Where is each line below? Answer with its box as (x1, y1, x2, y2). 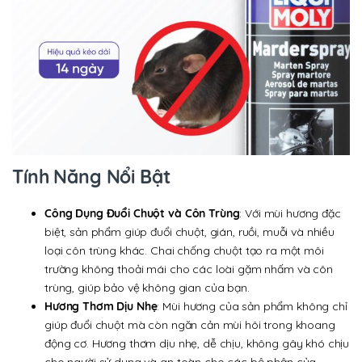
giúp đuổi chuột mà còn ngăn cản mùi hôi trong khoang (44, 318, 335, 333)
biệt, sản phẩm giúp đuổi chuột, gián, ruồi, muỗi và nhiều (44, 225, 335, 240)
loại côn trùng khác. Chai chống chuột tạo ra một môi (44, 243, 324, 259)
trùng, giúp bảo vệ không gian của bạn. (44, 280, 250, 296)
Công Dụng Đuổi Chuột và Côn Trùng (44, 206, 240, 221)
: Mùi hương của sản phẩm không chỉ (157, 299, 347, 314)
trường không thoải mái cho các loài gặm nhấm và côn (44, 262, 333, 277)
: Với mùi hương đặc (239, 206, 341, 221)
